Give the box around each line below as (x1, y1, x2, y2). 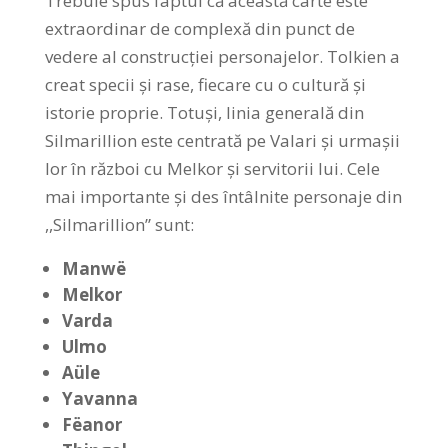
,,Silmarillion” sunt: (44, 212, 194, 236)
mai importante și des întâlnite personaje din (44, 184, 402, 208)
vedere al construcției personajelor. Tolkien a (44, 44, 400, 68)
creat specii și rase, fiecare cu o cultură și (44, 72, 366, 96)
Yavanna (61, 386, 138, 410)
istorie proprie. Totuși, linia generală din (44, 100, 364, 124)
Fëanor (61, 412, 122, 436)
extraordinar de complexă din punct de (44, 16, 355, 40)
